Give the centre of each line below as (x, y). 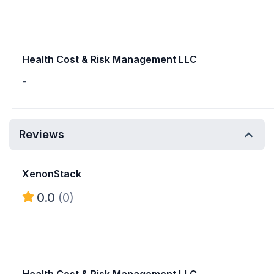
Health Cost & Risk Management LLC (109, 59)
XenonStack (52, 174)
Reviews (42, 134)
